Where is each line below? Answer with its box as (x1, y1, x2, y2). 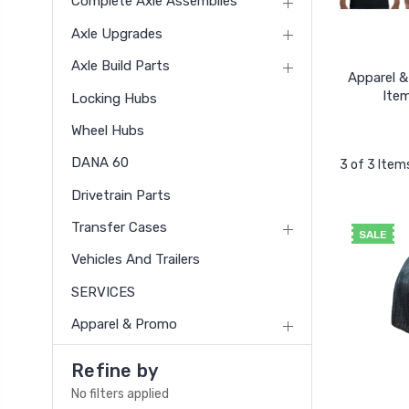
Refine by (71, 360, 159, 383)
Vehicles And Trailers (71, 251, 200, 268)
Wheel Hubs (71, 121, 144, 139)
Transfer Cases (71, 218, 167, 236)
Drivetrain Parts (71, 186, 171, 204)
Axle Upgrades (71, 25, 163, 42)
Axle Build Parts (71, 58, 170, 75)
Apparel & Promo (71, 316, 177, 333)
